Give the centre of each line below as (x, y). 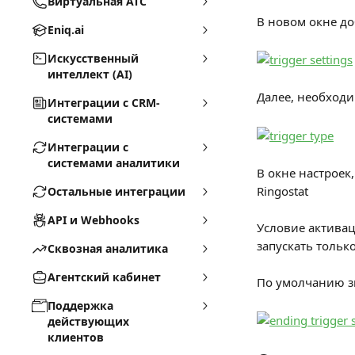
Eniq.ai (66, 30)
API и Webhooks (94, 220)
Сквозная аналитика (108, 248)
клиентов (76, 337)
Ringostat (282, 191)
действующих (88, 321)
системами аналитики (114, 163)
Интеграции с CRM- (104, 103)
